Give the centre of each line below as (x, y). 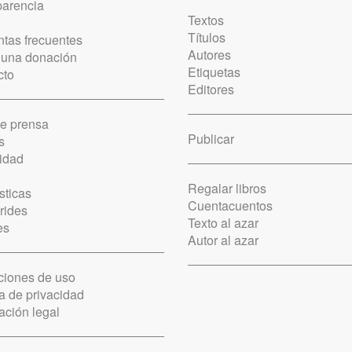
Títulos (207, 37)
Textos (206, 20)
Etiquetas (214, 72)
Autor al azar (223, 240)
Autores (209, 55)
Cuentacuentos (230, 205)
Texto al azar (223, 223)
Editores (211, 89)
